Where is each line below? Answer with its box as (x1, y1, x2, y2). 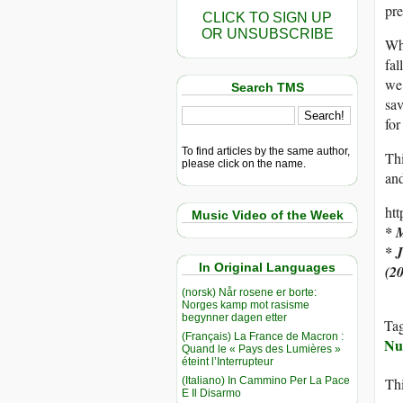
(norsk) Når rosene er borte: (182, 285, 317, 299)
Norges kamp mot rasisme (182, 298, 309, 311)
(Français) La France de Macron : (182, 329, 344, 343)
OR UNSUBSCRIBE (201, 26, 334, 41)
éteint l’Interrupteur (182, 354, 273, 368)
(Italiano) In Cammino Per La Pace (182, 373, 350, 387)
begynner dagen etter (182, 310, 287, 324)
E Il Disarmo (182, 386, 241, 399)
